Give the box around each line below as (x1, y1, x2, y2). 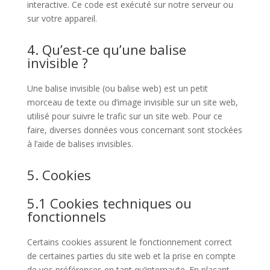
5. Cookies (27, 166, 91, 184)
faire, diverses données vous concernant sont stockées (27, 124, 242, 136)
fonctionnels (27, 207, 106, 225)
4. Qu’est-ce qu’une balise (27, 40, 186, 58)
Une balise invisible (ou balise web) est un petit (27, 83, 208, 94)
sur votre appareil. (27, 13, 97, 24)
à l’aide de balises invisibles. (27, 138, 133, 149)
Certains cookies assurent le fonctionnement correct (27, 236, 232, 248)
